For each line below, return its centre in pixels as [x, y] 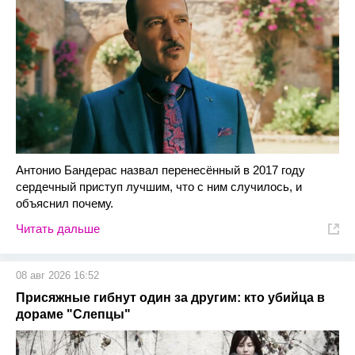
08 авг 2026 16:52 [57, 275]
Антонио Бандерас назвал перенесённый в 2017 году [160, 170]
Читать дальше [58, 229]
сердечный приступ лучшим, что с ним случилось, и [159, 187]
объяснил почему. [65, 203]
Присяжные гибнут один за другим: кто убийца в [170, 298]
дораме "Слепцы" [73, 314]
